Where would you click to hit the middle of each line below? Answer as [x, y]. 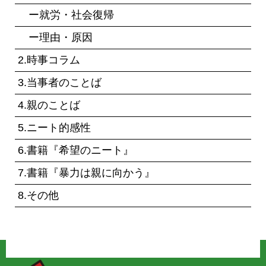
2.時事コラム [49, 60]
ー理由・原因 [55, 38]
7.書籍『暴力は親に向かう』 [86, 173]
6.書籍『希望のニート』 [76, 151]
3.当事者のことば [60, 83]
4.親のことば [49, 105]
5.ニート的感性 [54, 128]
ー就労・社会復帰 [66, 15]
